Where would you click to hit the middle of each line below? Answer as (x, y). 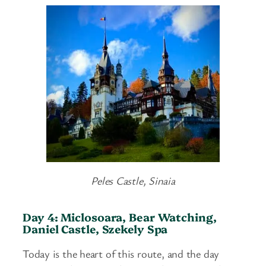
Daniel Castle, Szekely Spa (95, 229)
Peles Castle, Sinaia (133, 181)
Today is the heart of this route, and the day (121, 253)
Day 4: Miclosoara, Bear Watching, (120, 217)
